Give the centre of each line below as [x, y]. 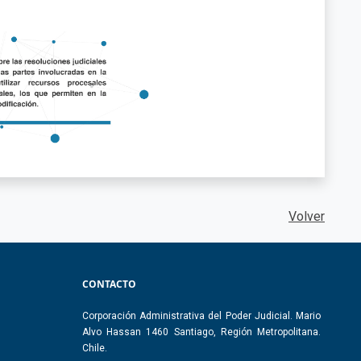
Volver [307, 216]
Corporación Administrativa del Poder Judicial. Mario [201, 315]
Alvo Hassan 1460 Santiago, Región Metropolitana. [201, 332]
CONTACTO [109, 284]
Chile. [95, 348]
